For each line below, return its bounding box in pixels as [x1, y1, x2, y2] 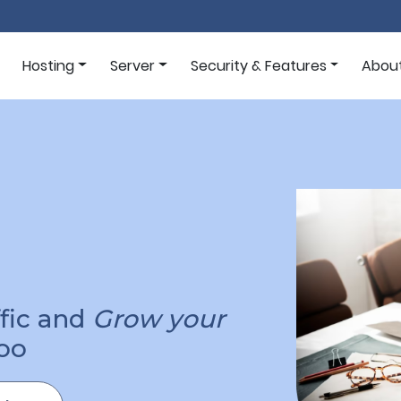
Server [109, 55, 155, 76]
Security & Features [190, 55, 327, 76]
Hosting [22, 55, 75, 76]
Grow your [92, 303, 225, 334]
